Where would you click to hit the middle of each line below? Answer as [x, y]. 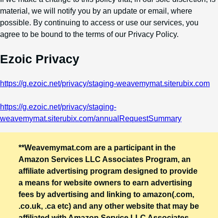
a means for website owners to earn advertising [105, 182]
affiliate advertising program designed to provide [108, 171]
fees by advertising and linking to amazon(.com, [106, 194]
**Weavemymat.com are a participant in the [97, 147]
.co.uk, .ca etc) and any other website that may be [109, 206]
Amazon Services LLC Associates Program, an [105, 159]
